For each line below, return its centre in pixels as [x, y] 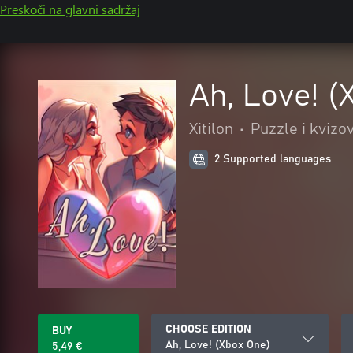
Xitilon [211, 129]
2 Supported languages [273, 159]
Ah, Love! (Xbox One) [218, 345]
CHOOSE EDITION [208, 329]
